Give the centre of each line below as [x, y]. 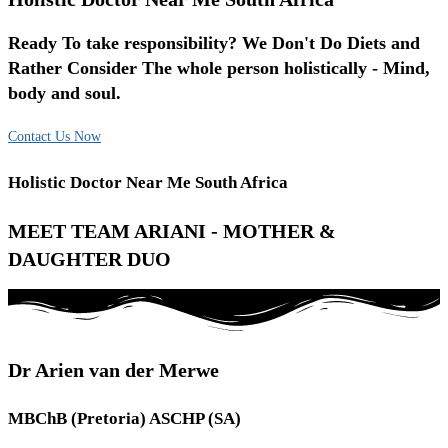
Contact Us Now [54, 136]
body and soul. [64, 92]
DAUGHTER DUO [89, 258]
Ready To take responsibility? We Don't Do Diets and [214, 42]
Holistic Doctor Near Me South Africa [148, 183]
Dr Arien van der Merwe [113, 370]
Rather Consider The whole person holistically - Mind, [219, 67]
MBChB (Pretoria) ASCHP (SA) [124, 419]
